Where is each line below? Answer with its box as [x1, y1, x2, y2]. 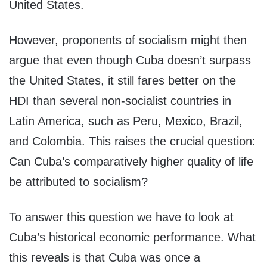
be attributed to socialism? [9, 175, 148, 188]
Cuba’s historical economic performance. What [9, 230, 256, 244]
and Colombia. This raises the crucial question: [9, 134, 256, 148]
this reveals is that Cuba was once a [9, 250, 200, 264]
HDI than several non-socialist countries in [9, 94, 231, 107]
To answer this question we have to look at [9, 210, 234, 223]
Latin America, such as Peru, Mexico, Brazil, [9, 114, 243, 128]
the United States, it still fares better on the [9, 73, 236, 87]
